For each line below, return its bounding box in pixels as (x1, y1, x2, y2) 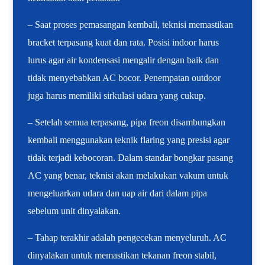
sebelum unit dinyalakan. (28, 206, 121, 216)
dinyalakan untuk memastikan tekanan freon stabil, (28, 250, 217, 261)
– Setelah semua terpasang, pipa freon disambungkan (28, 117, 226, 128)
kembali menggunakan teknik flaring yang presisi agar (28, 135, 230, 146)
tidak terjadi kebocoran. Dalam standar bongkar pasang (28, 153, 234, 163)
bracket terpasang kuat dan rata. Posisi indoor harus (28, 37, 219, 48)
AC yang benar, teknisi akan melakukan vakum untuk (28, 170, 229, 181)
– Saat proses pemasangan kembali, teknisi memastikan (28, 20, 234, 30)
